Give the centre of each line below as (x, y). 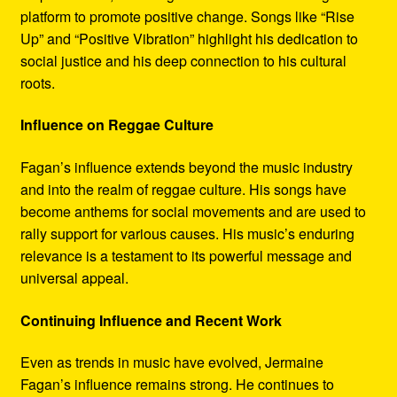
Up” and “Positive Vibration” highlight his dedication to (189, 38)
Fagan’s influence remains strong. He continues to (177, 385)
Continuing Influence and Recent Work (151, 320)
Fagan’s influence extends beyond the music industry (186, 167)
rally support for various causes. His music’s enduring (187, 234)
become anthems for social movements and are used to (193, 212)
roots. (37, 82)
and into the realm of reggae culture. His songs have (183, 190)
